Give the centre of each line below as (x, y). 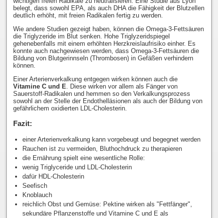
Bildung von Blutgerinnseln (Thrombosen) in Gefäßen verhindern (103, 58)
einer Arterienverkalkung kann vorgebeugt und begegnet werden (112, 140)
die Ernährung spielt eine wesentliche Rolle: (84, 158)
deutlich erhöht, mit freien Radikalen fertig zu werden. (88, 16)
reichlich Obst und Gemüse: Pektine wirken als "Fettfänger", (108, 204)
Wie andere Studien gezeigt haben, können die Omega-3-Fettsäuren (108, 29)
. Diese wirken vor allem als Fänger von (122, 86)
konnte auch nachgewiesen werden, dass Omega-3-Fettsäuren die (106, 51)
